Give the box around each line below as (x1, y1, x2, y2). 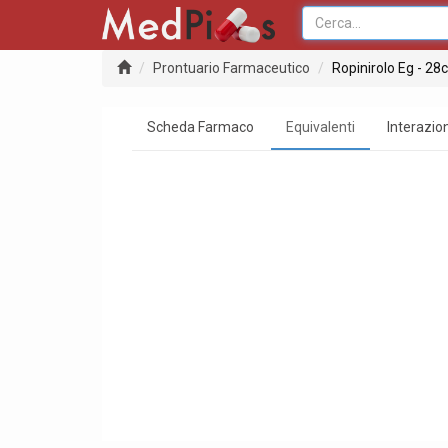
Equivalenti (286, 119, 355, 135)
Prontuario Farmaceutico (153, 60, 310, 76)
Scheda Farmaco (147, 119, 254, 135)
